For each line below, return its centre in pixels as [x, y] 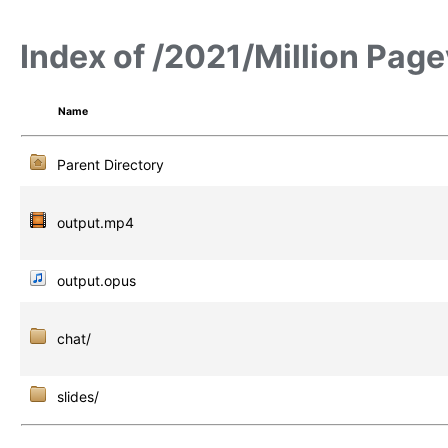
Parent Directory [110, 164]
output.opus [96, 280]
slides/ [78, 396]
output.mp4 [95, 222]
